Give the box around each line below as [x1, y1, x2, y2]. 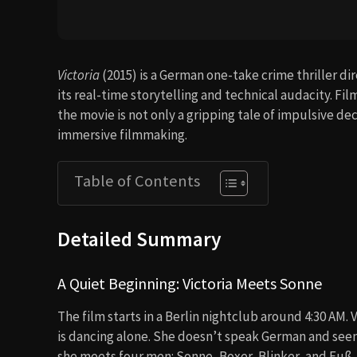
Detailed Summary [57, 226, 222, 252]
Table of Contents [74, 171, 200, 191]
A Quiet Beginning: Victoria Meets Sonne [57, 273, 322, 293]
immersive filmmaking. [57, 126, 187, 143]
